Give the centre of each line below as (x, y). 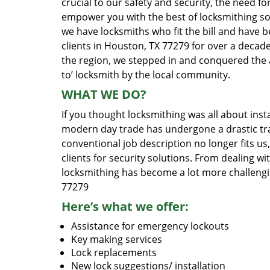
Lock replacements (114, 253)
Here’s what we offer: (125, 206)
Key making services (117, 239)
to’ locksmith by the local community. (146, 75)
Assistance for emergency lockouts (150, 226)
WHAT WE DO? (104, 94)
